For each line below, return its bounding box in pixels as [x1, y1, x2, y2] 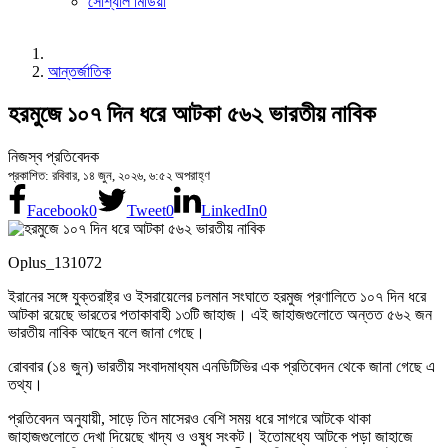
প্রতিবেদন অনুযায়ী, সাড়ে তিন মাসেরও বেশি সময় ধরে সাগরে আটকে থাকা [8, 409, 371, 427]
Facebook [26, 201, 89, 219]
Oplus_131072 [8, 253, 102, 271]
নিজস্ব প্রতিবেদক [8, 147, 99, 165]
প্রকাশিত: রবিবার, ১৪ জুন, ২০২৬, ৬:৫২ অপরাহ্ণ [8, 167, 210, 183]
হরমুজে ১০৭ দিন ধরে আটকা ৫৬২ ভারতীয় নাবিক [8, 100, 376, 127]
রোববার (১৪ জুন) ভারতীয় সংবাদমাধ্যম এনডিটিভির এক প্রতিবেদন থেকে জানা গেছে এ [8, 357, 435, 375]
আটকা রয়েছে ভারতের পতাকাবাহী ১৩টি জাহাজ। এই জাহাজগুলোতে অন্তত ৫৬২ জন [8, 305, 432, 323]
